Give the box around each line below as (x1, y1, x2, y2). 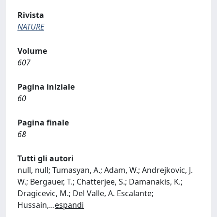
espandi (55, 200, 84, 210)
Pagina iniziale (17, 81, 75, 92)
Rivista (17, 10, 44, 20)
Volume (17, 46, 47, 56)
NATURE (17, 21, 44, 32)
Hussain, (17, 200, 49, 210)
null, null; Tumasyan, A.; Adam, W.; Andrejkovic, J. (17, 165, 193, 175)
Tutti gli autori (17, 153, 74, 164)
